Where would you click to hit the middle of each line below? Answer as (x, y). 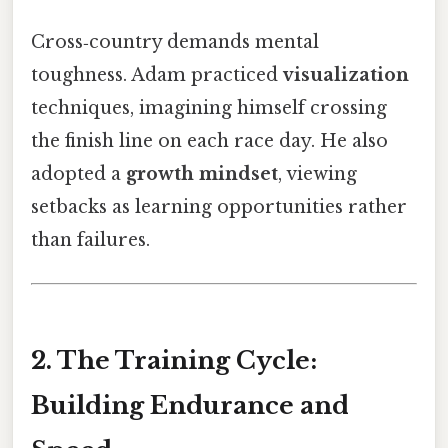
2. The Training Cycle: (174, 361)
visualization (346, 75)
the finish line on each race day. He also (209, 141)
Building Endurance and (190, 406)
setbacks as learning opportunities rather (219, 207)
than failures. (90, 240)
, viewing (317, 174)
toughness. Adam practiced (157, 75)
